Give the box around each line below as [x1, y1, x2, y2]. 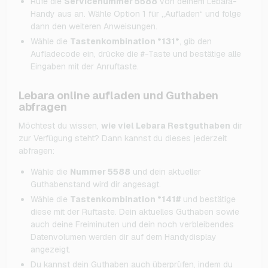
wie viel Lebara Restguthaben [101, 120, 230, 131]
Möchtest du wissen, [19, 120, 101, 131]
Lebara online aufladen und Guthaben [19, 88, 218, 102]
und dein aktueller [130, 166, 201, 177]
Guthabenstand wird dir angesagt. [31, 178, 161, 190]
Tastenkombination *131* [70, 35, 179, 47]
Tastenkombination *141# [70, 193, 181, 205]
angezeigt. [31, 243, 71, 255]
